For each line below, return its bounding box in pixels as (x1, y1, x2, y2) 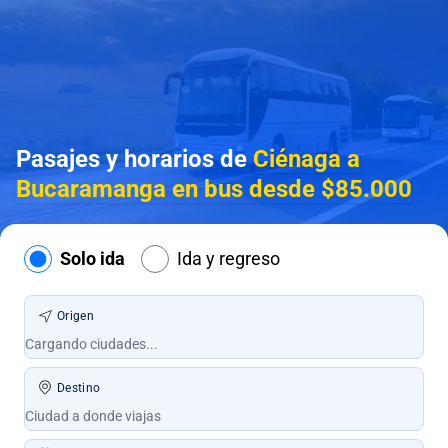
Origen (57, 309, 94, 323)
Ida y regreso (177, 248, 280, 269)
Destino (57, 381, 101, 395)
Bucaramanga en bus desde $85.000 (16, 175, 412, 203)
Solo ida (60, 248, 125, 269)
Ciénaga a (253, 145, 360, 173)
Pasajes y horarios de (16, 145, 253, 173)
